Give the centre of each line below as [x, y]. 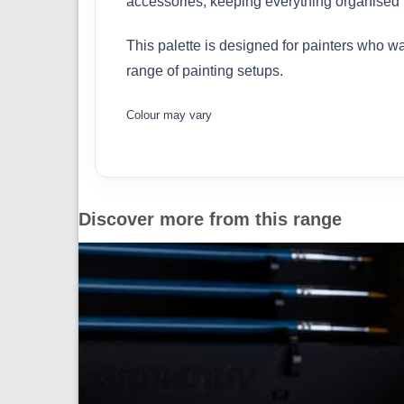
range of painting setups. [205, 70]
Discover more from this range [210, 220]
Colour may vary [169, 115]
